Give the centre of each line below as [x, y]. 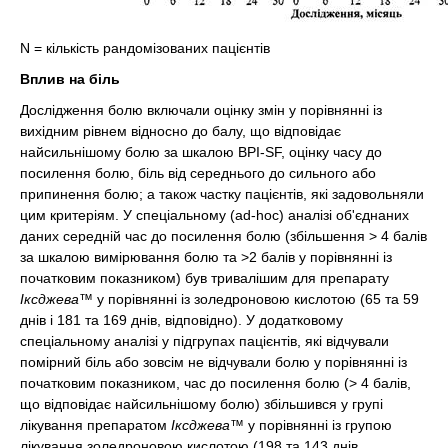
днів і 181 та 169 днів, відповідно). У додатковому [181, 319]
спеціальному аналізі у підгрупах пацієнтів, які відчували [204, 340]
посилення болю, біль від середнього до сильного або [198, 172]
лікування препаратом [95, 424]
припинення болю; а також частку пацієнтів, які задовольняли [222, 193]
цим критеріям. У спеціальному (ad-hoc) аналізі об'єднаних [214, 214]
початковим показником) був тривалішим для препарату [204, 277]
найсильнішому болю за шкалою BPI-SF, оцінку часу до [201, 151]
